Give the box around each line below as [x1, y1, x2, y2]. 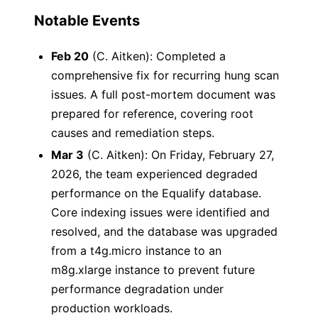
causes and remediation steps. [51, 126, 214, 140]
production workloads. [51, 301, 172, 315]
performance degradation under [51, 282, 224, 296]
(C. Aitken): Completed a [89, 49, 226, 63]
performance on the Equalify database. [51, 186, 261, 200]
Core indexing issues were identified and [51, 205, 270, 219]
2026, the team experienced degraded [51, 167, 258, 181]
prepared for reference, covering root [51, 106, 253, 121]
